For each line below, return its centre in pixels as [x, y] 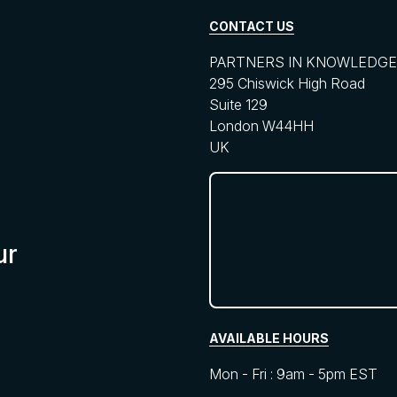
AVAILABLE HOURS [269, 338]
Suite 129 [238, 105]
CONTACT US [252, 26]
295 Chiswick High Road [287, 83]
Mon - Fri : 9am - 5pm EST [293, 374]
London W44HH [261, 126]
